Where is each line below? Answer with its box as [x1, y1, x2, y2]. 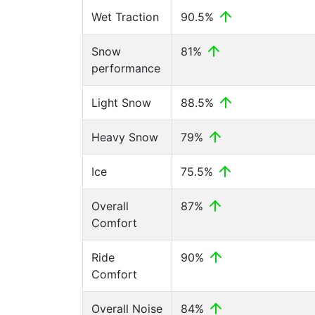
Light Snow [91, 96, 151, 110]
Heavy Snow [91, 130, 158, 144]
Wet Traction [91, 10, 159, 24]
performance [91, 61, 160, 75]
